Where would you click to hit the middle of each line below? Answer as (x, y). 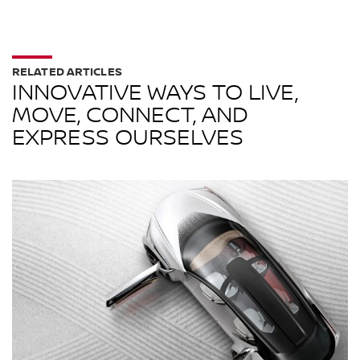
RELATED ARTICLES (67, 72)
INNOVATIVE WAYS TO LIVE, (155, 93)
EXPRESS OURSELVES (128, 138)
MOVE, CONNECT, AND (130, 115)
